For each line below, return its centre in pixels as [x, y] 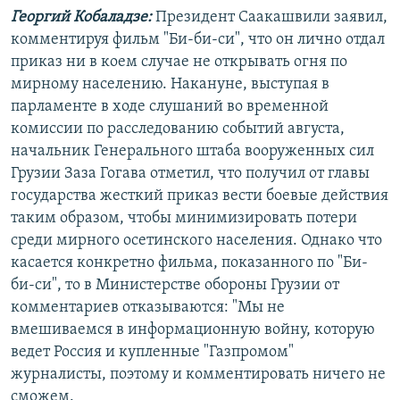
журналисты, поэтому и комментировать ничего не [198, 374]
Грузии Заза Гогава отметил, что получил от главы [190, 173]
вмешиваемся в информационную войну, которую [193, 329]
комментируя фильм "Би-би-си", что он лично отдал [198, 39]
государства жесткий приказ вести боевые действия [200, 196]
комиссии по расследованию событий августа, [178, 129]
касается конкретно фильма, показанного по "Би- [189, 262]
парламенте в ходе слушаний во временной [170, 106]
